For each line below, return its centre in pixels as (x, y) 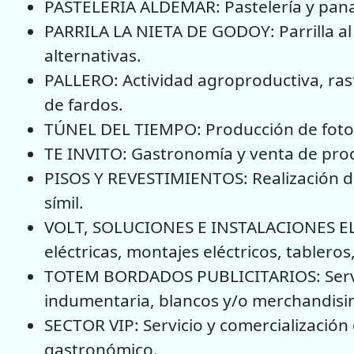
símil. (64, 202)
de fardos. (84, 104)
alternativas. (93, 55)
